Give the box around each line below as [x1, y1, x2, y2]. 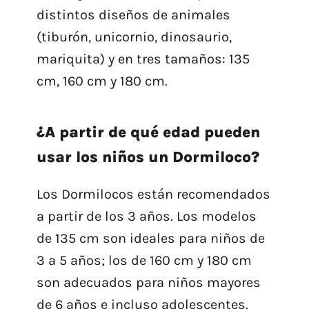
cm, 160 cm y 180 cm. [36, 73, 168, 90]
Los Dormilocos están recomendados [36, 186, 270, 203]
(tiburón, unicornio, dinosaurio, [36, 29, 232, 46]
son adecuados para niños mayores [36, 275, 261, 291]
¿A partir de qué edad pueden [36, 123, 260, 142]
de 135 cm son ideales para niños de [36, 230, 265, 247]
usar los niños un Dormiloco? [36, 148, 259, 167]
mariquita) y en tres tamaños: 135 [36, 51, 250, 68]
